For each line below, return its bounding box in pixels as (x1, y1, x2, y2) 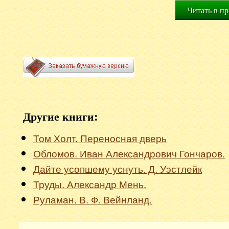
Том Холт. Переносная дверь (33, 133, 167, 144)
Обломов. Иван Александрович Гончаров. (33, 149, 225, 159)
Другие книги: (23, 108, 98, 125)
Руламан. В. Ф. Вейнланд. (33, 195, 152, 205)
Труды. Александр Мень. (33, 179, 146, 190)
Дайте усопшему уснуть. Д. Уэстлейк (33, 164, 202, 175)
